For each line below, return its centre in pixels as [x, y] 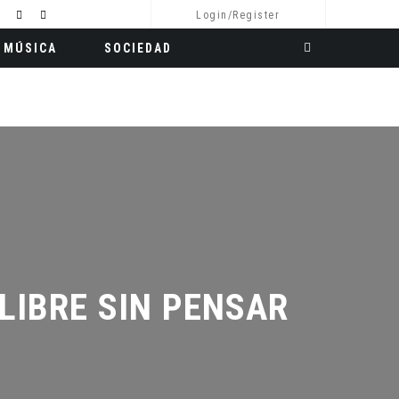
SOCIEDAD [138, 48]
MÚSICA [30, 48]
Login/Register [238, 15]
